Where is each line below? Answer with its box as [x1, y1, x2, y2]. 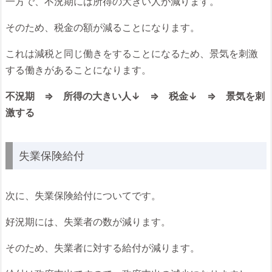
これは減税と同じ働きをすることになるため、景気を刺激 [5, 47, 258, 59]
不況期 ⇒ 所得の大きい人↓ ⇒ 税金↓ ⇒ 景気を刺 [5, 90, 265, 102]
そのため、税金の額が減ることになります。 [5, 21, 200, 33]
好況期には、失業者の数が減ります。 [5, 216, 171, 228]
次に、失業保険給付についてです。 [5, 189, 161, 202]
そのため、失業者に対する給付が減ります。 [5, 242, 200, 254]
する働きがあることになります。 [5, 64, 151, 76]
